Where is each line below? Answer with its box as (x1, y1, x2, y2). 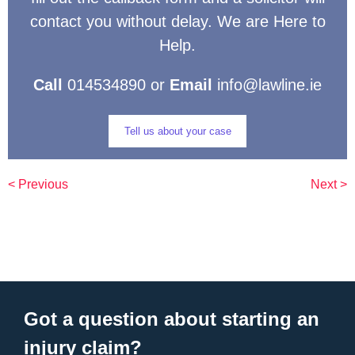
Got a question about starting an (24, 307, 319, 330)
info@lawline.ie (212, 76, 322, 94)
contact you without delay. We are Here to (29, 13, 326, 31)
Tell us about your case (124, 124, 231, 137)
